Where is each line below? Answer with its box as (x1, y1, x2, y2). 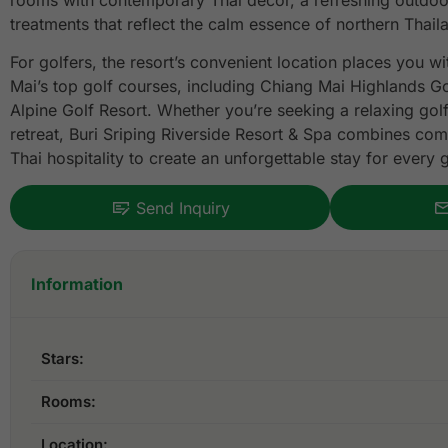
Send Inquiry (135, 198, 230, 219)
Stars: (41, 349, 84, 369)
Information (31, 274, 123, 295)
